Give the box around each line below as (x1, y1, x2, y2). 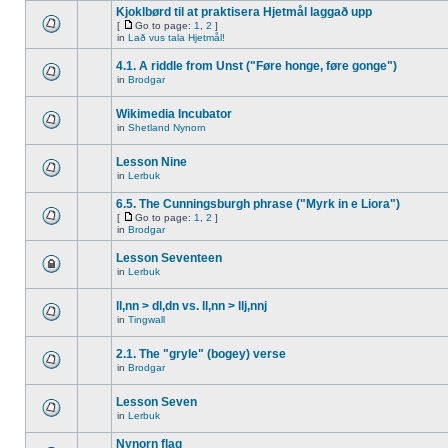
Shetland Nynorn (128, 122, 206, 133)
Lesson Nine (116, 155, 187, 169)
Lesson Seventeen (116, 251, 222, 265)
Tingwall (128, 314, 165, 325)
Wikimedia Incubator (116, 107, 232, 121)
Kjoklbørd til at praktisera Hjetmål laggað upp (116, 5, 372, 19)
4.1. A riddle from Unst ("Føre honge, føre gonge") (116, 59, 397, 73)
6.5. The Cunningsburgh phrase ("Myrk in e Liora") (116, 197, 400, 211)
